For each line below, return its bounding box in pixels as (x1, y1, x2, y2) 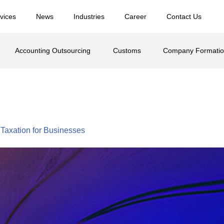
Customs (112, 46, 141, 54)
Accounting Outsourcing (15, 46, 91, 54)
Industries (73, 12, 105, 20)
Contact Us (166, 12, 202, 20)
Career (124, 12, 147, 20)
